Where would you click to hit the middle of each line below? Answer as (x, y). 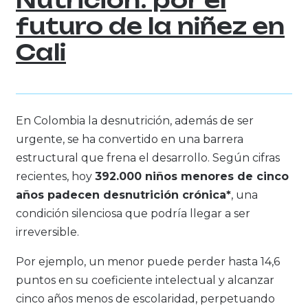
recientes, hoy (55, 177)
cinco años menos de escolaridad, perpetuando (145, 299)
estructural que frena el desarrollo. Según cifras (148, 158)
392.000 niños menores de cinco (192, 177)
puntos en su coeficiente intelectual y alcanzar (145, 280)
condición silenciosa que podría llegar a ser (133, 214)
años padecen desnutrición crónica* (123, 195)
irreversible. (49, 232)
